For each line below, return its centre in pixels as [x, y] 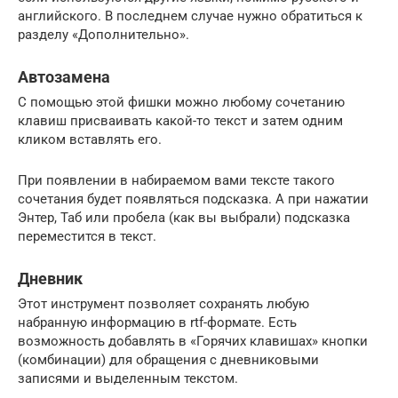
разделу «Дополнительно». [103, 34]
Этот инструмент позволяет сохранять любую [163, 303]
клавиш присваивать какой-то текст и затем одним [180, 120]
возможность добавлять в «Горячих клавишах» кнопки [193, 341]
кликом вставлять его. [90, 139]
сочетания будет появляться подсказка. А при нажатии [193, 199]
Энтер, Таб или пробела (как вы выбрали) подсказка [184, 217]
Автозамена [64, 76]
